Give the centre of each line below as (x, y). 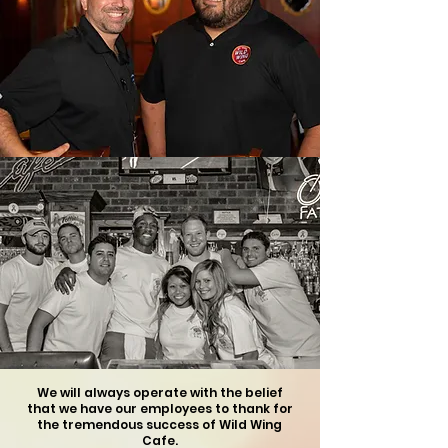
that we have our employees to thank (148, 408)
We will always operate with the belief (159, 392)
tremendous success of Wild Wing (170, 424)
